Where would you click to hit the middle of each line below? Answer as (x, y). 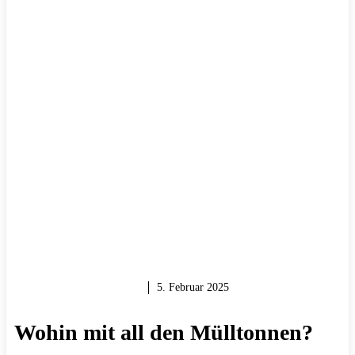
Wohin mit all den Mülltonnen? (164, 332)
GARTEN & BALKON (77, 287)
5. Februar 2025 (193, 287)
